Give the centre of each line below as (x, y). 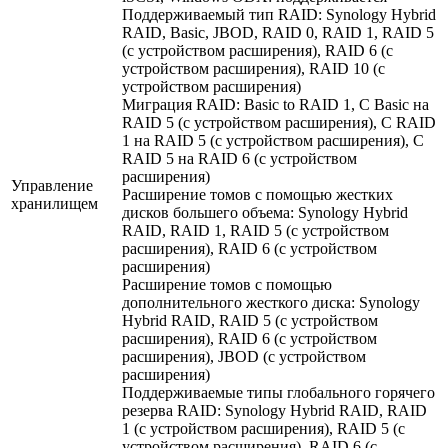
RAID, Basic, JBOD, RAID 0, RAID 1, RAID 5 (278, 33)
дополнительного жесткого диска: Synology (271, 303)
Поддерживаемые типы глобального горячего (278, 393)
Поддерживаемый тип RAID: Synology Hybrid (279, 15)
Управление (52, 186)
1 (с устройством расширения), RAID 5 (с (263, 429)
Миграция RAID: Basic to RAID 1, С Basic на (275, 105)
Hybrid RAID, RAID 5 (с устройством (250, 321)
